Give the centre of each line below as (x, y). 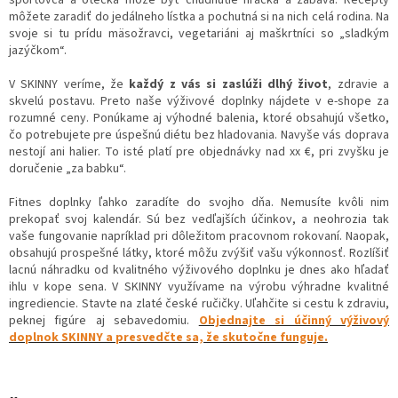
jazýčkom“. (38, 50)
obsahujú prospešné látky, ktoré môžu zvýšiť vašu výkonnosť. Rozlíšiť (199, 253)
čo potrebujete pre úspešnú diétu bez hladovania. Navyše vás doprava (199, 135)
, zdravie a (359, 84)
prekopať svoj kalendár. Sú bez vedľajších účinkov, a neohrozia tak (199, 219)
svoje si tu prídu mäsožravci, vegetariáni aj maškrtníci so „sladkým (199, 33)
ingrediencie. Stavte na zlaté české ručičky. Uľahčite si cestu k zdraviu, (199, 303)
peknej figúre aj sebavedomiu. (104, 320)
